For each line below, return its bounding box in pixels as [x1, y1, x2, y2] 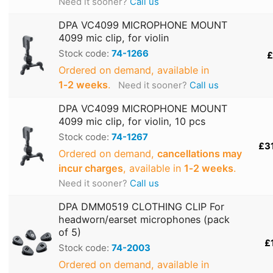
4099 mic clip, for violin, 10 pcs [58, 115, 205, 128]
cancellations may [157, 147, 242, 160]
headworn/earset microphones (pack [58, 213, 230, 226]
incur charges [58, 162, 123, 175]
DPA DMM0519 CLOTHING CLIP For [58, 200, 224, 213]
